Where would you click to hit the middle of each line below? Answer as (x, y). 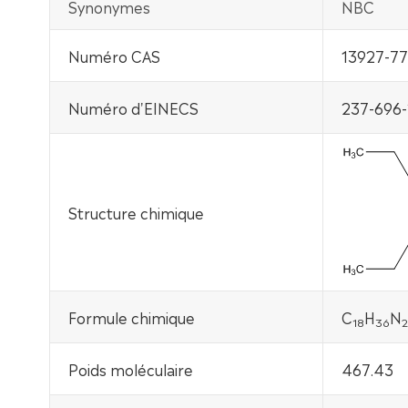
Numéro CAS (114, 56)
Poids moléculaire (130, 369)
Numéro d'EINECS (133, 108)
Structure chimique (136, 213)
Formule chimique (131, 317)
